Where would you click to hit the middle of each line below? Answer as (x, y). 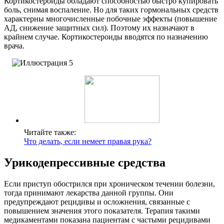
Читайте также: (50, 132)
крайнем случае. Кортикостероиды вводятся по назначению (106, 37)
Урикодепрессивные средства (85, 163)
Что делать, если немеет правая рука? (88, 141)
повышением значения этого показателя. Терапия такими (102, 211)
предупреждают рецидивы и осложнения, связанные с (97, 202)
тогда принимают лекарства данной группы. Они (89, 193)
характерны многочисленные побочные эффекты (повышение (110, 19)
